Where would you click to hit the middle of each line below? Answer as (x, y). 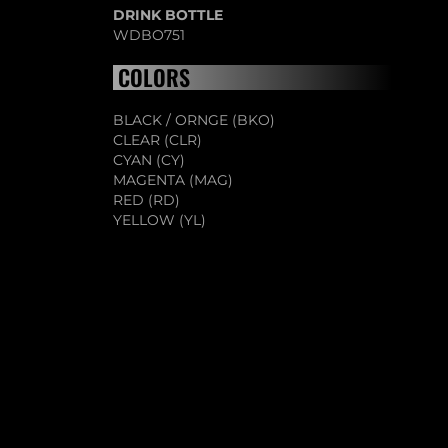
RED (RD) (147, 200)
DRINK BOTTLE (168, 15)
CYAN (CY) (149, 160)
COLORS (154, 77)
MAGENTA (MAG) (173, 180)
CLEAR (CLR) (158, 140)
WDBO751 (149, 35)
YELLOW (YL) (160, 220)
